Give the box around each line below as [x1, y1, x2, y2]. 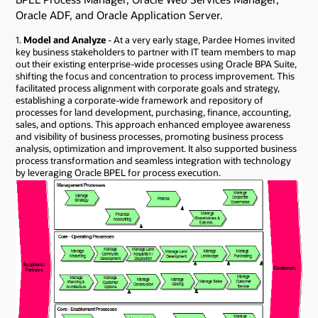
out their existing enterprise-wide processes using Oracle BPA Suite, [16, 58, 297, 70]
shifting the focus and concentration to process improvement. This [16, 70, 295, 82]
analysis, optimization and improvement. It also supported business [16, 143, 297, 155]
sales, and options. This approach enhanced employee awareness [16, 119, 290, 131]
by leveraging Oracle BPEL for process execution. [16, 167, 221, 179]
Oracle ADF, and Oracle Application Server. [16, 8, 223, 23]
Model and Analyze [23, 34, 106, 46]
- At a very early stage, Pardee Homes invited [106, 34, 295, 46]
